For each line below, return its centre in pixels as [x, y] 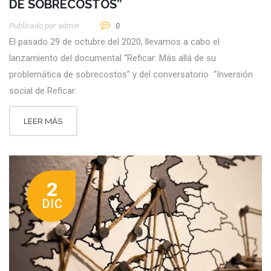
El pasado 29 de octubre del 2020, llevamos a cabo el [114, 42]
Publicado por [32, 26]
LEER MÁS [43, 121]
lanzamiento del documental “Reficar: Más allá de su [113, 58]
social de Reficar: [43, 91]
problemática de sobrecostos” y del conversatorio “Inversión [131, 75]
